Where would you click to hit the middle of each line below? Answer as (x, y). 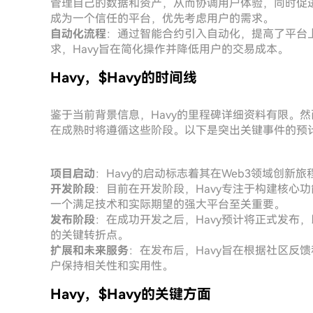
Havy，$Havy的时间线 (124, 78)
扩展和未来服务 (89, 250)
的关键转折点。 (89, 235)
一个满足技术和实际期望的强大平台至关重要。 (168, 204)
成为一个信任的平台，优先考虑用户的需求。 (162, 19)
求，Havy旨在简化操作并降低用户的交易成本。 (169, 49)
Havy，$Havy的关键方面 (131, 294)
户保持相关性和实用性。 (112, 266)
